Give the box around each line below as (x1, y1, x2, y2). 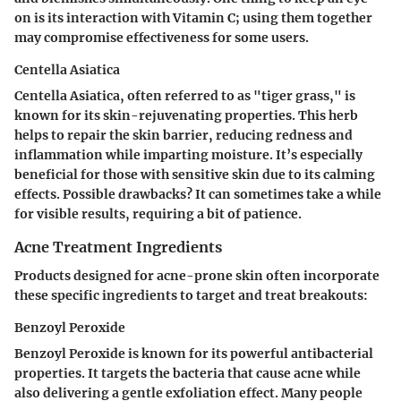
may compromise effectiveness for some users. (14, 29, 309, 46)
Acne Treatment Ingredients (14, 237, 222, 256)
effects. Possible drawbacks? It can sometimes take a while (14, 185, 381, 202)
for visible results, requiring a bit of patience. (14, 205, 302, 222)
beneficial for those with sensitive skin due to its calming (14, 166, 375, 183)
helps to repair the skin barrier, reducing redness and (14, 126, 353, 143)
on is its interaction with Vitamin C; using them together (14, 9, 372, 26)
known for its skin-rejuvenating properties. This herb (14, 107, 358, 124)
